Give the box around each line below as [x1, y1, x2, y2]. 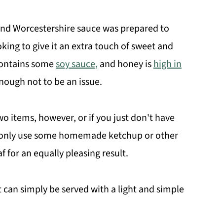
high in [153, 57, 182, 72]
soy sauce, [56, 57, 98, 72]
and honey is [98, 57, 153, 72]
